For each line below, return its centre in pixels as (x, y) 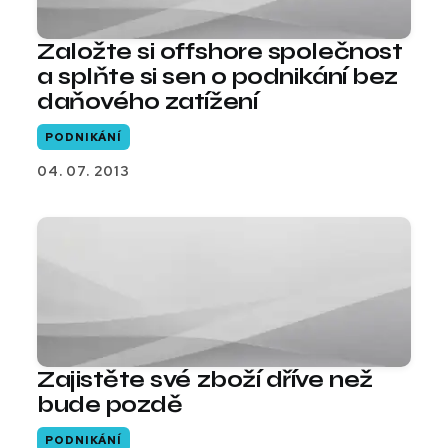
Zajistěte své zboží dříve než (205, 380)
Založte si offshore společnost (220, 51)
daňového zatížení (147, 101)
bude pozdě (110, 405)
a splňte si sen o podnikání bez (217, 76)
